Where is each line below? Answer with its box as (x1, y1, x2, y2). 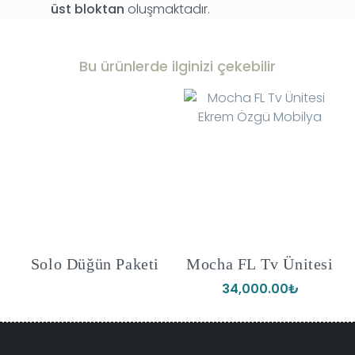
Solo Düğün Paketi (30, 255, 160, 273)
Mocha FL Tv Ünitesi (186, 255, 334, 273)
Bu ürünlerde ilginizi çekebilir (79, 55, 276, 76)
